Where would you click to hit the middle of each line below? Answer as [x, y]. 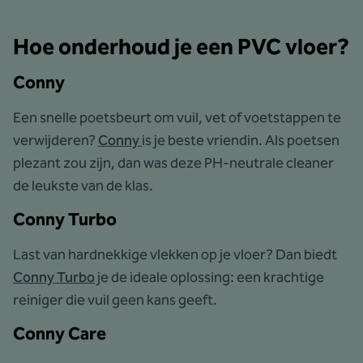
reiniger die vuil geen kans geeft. [115, 299]
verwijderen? [56, 140]
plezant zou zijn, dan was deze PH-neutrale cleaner [173, 162]
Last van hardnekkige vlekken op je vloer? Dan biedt [175, 254]
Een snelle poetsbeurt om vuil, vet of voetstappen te [177, 117]
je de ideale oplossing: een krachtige [209, 277]
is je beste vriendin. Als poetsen [241, 140]
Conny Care [60, 333]
